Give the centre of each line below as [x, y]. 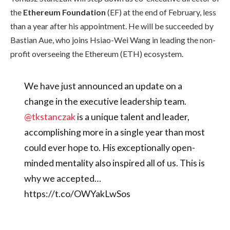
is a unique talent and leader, [132, 116]
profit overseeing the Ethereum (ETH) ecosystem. [97, 54]
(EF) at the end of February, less [161, 12]
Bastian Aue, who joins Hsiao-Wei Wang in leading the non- [113, 40]
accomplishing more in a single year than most [114, 132]
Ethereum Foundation [64, 12]
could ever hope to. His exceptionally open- [109, 147]
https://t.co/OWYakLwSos [77, 193]
